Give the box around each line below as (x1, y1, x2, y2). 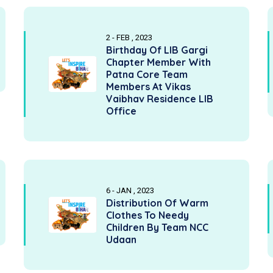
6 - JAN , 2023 (106, 186, 154, 195)
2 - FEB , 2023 (106, 33, 152, 42)
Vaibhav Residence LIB (106, 93, 213, 105)
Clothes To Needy (106, 209, 189, 221)
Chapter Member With (106, 56, 211, 68)
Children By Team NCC (106, 221, 208, 233)
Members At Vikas (106, 80, 191, 93)
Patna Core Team (106, 68, 188, 80)
